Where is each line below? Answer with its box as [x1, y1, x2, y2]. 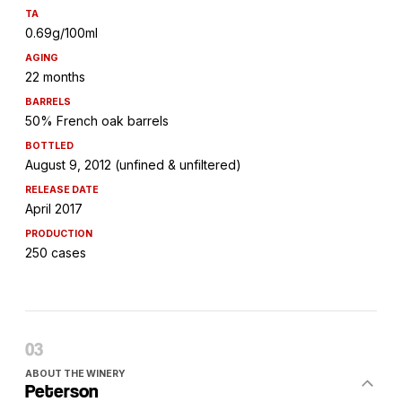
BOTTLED [25, 140, 74, 153]
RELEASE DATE [25, 184, 99, 197]
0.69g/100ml [25, 25, 98, 41]
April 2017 [25, 201, 83, 217]
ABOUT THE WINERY [25, 368, 126, 380]
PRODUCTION [25, 228, 92, 240]
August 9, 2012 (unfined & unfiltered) [25, 157, 241, 173]
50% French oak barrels [25, 113, 169, 129]
